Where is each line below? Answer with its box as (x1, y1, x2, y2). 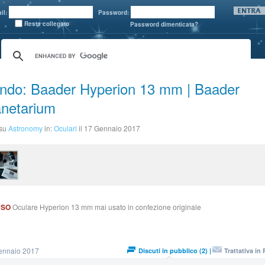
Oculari (54, 123, 77, 133)
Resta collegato (24, 20, 69, 28)
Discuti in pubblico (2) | (138, 246, 211, 255)
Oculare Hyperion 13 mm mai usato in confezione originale (11, 202, 201, 212)
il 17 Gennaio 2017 (79, 123, 140, 133)
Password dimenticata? (130, 20, 198, 28)
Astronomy (8, 123, 43, 133)
